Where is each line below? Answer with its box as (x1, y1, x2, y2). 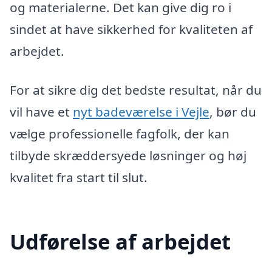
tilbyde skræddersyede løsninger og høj (10, 147, 246, 165)
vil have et (10, 103, 73, 121)
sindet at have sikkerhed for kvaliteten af (10, 21, 253, 38)
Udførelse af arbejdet (10, 226, 231, 256)
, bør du (209, 103, 256, 121)
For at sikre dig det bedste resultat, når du (10, 81, 262, 99)
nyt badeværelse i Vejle (73, 103, 209, 121)
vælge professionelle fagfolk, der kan (10, 125, 229, 143)
